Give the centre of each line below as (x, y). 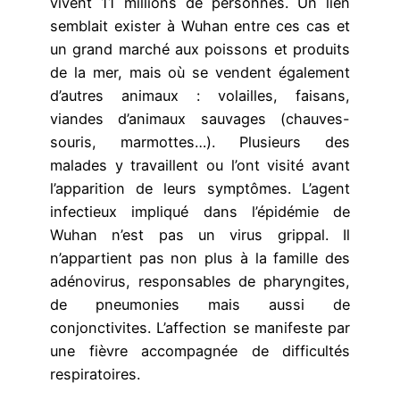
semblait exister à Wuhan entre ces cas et (200, 25)
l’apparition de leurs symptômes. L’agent (200, 188)
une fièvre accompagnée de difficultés (200, 350)
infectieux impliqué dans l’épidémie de (200, 211)
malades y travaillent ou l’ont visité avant (200, 165)
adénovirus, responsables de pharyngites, (200, 281)
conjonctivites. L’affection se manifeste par (200, 327)
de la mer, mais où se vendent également (200, 72)
